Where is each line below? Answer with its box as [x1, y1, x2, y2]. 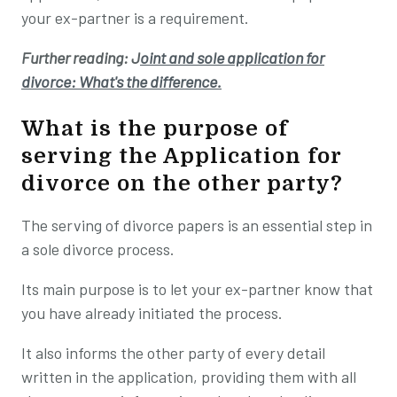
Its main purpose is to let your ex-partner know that [21, 278, 373, 299]
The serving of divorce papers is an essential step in [21, 214, 372, 235]
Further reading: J [21, 47, 140, 67]
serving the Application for [21, 143, 341, 168]
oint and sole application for [140, 47, 324, 67]
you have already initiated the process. [21, 302, 283, 323]
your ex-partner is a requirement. [21, 7, 249, 27]
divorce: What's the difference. [21, 71, 222, 91]
